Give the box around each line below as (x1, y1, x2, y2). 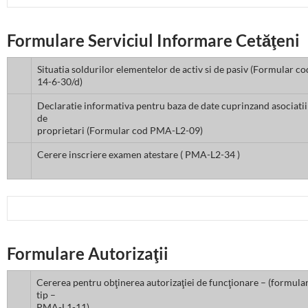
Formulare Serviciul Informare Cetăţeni (7, 30, 300, 51)
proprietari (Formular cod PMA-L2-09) (37, 124, 203, 137)
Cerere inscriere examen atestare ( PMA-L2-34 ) (37, 148, 240, 161)
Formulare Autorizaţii (7, 243, 168, 264)
